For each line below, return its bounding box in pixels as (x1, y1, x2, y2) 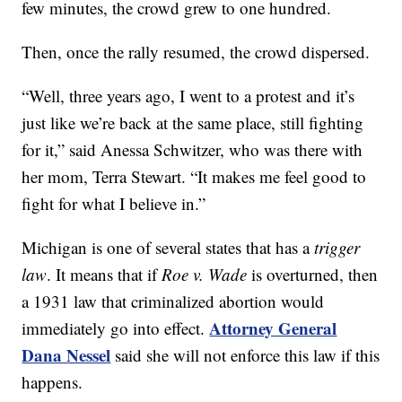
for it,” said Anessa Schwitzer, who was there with (22, 137, 363, 161)
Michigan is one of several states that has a (22, 235, 315, 258)
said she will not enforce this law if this (110, 343, 380, 366)
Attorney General (209, 315, 337, 340)
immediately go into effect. (22, 316, 210, 339)
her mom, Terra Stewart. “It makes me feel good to (22, 164, 367, 188)
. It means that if (47, 262, 162, 285)
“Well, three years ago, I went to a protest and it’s (22, 83, 355, 107)
